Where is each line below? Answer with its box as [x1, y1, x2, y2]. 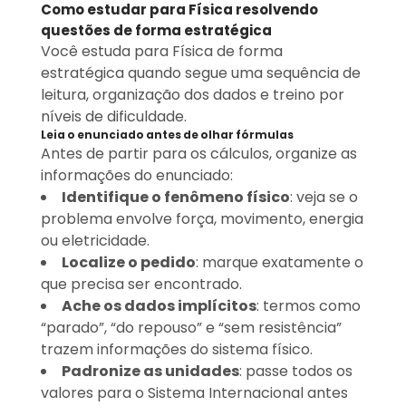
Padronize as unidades [61, 361, 239, 382]
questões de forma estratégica [40, 21, 272, 41]
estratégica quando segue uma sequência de [40, 63, 361, 84]
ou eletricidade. [40, 230, 150, 252]
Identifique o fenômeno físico [61, 187, 290, 208]
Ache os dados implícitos [61, 295, 256, 317]
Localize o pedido [61, 252, 196, 274]
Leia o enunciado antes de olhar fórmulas [40, 128, 294, 143]
